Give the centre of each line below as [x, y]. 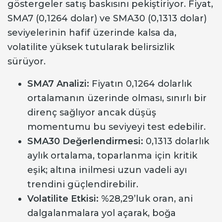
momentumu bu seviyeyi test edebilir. [116, 127]
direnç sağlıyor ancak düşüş [92, 113]
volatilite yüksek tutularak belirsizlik [91, 47]
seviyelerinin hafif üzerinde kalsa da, [92, 33]
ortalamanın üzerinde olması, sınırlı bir [117, 98]
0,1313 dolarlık [176, 141]
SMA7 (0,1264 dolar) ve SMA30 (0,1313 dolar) [107, 19]
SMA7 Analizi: [58, 84]
